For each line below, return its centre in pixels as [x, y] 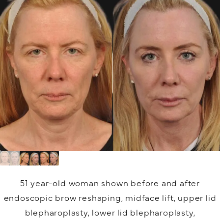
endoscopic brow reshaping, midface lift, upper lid [110, 198]
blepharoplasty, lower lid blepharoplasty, [110, 212]
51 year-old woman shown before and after [110, 183]
